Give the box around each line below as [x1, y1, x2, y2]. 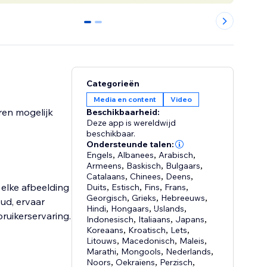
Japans [175, 214, 205, 225]
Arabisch [159, 150, 194, 161]
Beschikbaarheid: [86, 107, 160, 118]
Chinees [130, 171, 162, 182]
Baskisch [126, 160, 162, 172]
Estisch [111, 182, 140, 193]
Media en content [94, 95, 157, 104]
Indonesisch [86, 214, 134, 225]
